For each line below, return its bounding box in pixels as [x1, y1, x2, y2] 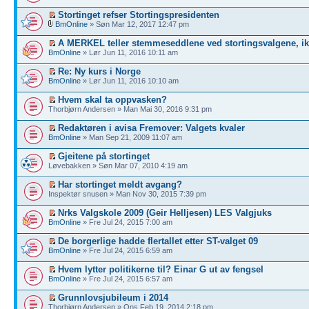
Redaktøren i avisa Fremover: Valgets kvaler [58, 122, 245, 133]
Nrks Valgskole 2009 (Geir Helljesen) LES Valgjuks [58, 207, 272, 218]
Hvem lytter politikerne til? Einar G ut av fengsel [58, 263, 263, 275]
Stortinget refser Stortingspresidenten [58, 9, 219, 20]
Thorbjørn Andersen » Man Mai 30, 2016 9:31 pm [48, 104, 212, 113]
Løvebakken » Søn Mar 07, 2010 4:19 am [48, 161, 188, 170]
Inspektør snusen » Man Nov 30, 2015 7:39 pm [48, 189, 206, 198]
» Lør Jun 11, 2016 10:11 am [81, 48, 178, 57]
